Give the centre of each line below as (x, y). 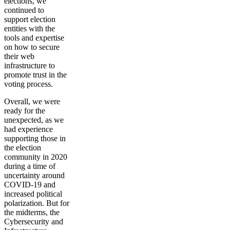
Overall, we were (32, 101)
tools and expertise (34, 38)
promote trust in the (35, 75)
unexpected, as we (34, 120)
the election (23, 148)
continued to (24, 10)
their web (19, 56)
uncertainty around (34, 175)
